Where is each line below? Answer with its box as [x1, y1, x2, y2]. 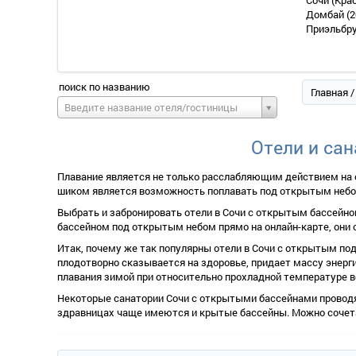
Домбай [305, 7, 346, 22]
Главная [310, 85, 348, 100]
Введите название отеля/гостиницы [64, 100, 238, 115]
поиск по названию [59, 79, 150, 95]
